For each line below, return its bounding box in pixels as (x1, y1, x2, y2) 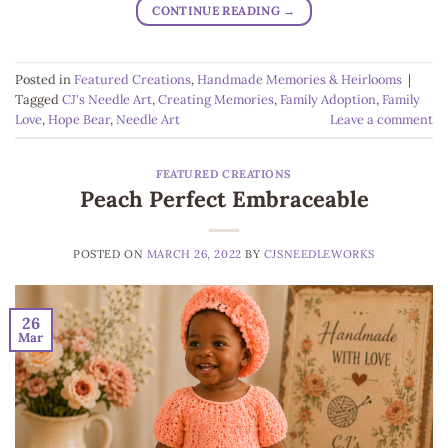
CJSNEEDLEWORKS (263, 246, 375, 261)
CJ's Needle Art (62, 90, 152, 108)
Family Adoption (280, 90, 376, 108)
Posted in (15, 70, 74, 88)
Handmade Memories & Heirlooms (197, 70, 402, 88)
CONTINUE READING (152, 3, 284, 19)
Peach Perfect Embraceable (79, 184, 369, 213)
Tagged (15, 90, 62, 108)
